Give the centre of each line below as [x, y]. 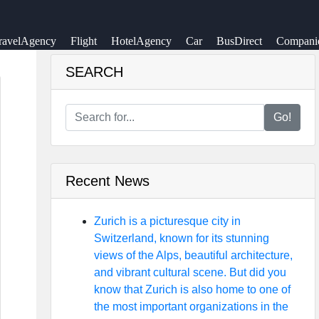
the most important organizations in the [191, 307]
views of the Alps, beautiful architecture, [193, 255]
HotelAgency [141, 41]
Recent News [107, 181]
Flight [83, 41]
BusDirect [239, 41]
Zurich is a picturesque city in [167, 221]
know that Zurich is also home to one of [192, 289]
